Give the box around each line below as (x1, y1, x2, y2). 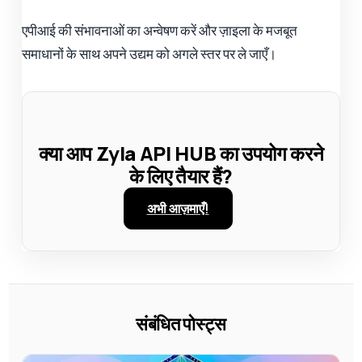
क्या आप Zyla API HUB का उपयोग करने (38, 139, 324, 166)
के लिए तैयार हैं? (128, 162, 234, 189)
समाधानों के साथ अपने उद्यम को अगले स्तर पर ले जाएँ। (22, 44, 277, 63)
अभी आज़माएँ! (146, 199, 209, 217)
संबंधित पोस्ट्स (135, 311, 227, 336)
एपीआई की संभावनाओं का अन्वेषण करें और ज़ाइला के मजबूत (22, 20, 298, 40)
